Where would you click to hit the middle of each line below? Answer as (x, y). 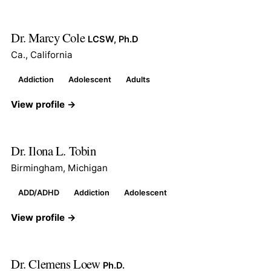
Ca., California (42, 54)
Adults (138, 79)
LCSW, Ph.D (113, 39)
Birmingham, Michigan (59, 168)
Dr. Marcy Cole (49, 37)
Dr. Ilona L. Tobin (54, 150)
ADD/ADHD (39, 192)
